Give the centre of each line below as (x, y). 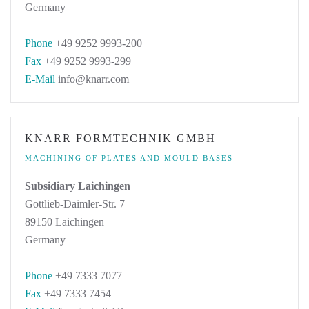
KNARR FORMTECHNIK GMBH (120, 138)
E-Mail (40, 79)
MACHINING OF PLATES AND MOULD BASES (129, 158)
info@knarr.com (92, 79)
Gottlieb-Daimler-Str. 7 (75, 204)
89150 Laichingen (64, 222)
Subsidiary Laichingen (78, 186)
